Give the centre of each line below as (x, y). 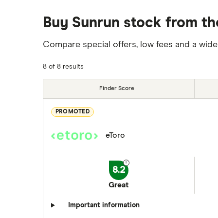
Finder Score (117, 88)
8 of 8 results (63, 66)
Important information (104, 205)
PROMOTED (73, 112)
